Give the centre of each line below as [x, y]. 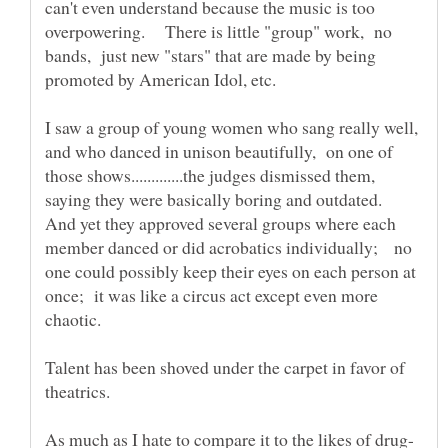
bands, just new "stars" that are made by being [210, 54]
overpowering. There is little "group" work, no [218, 30]
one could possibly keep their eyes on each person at [230, 270]
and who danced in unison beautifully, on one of [219, 150]
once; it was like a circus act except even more [211, 294]
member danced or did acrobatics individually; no [228, 246]
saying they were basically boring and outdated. [221, 198]
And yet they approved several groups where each [220, 222]
